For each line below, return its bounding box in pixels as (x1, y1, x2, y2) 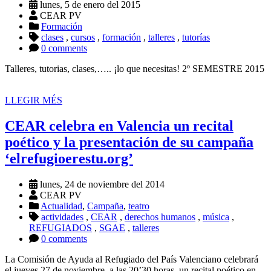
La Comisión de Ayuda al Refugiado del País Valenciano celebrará (5, 253, 258, 264)
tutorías (182, 31, 210, 42)
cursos (71, 31, 95, 42)
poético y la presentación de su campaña (5, 134, 253, 150)
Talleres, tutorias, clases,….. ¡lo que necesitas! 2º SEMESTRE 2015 (5, 63, 264, 74)
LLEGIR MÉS (5, 94, 62, 105)
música (203, 211, 229, 222)
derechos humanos (125, 211, 195, 222)
